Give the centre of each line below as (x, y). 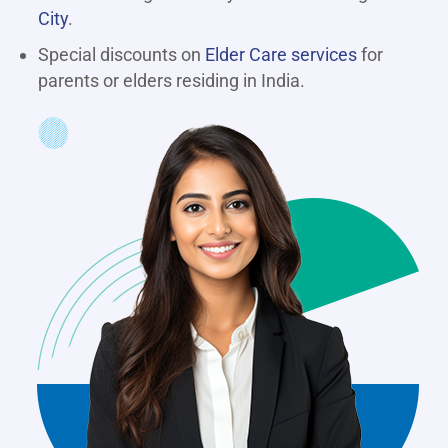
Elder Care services (281, 55)
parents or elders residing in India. (171, 81)
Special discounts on (121, 55)
